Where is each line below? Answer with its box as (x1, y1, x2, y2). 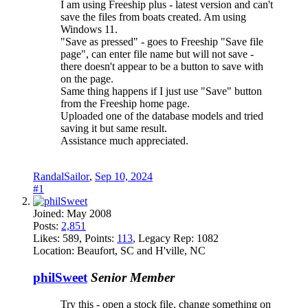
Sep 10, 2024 (95, 170, 153, 183)
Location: (33, 245, 74, 257)
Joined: (33, 208, 64, 220)
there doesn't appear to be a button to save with (60, 60, 263, 73)
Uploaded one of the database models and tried (60, 110, 263, 122)
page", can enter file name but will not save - (60, 48, 254, 60)
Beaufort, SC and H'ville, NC (74, 245, 206, 257)
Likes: (33, 232, 60, 245)
